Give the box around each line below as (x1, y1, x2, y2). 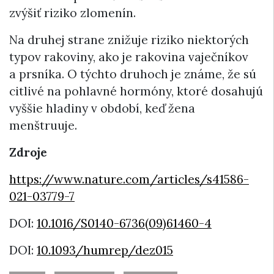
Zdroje (9, 145, 47, 160)
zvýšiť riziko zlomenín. (9, 6, 136, 21)
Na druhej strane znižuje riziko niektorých (9, 32, 249, 48)
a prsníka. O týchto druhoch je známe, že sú (9, 67, 256, 82)
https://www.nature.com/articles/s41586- (9, 172, 249, 187)
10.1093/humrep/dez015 (37, 243, 173, 258)
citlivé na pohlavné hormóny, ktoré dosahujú (9, 84, 263, 99)
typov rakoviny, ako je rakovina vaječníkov (9, 50, 248, 65)
